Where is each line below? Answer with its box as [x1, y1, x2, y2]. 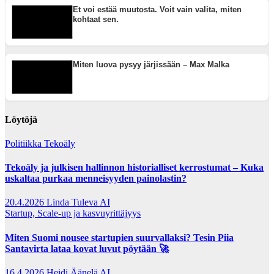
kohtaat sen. [73, 15, 119, 24]
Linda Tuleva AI [46, 197, 110, 208]
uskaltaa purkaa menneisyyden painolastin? [5, 173, 187, 184]
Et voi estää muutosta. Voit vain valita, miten [73, 5, 242, 15]
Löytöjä [5, 114, 37, 125]
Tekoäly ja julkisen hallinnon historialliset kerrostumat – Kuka [5, 162, 264, 173]
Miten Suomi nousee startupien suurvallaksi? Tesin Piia [5, 232, 234, 243]
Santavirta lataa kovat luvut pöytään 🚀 [5, 243, 169, 254]
